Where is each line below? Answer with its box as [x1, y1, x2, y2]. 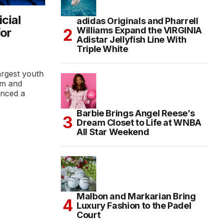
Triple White [77, 44, 128, 54]
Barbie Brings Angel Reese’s [77, 108, 195, 118]
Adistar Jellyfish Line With [77, 34, 187, 45]
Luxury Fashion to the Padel [77, 200, 192, 211]
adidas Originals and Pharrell [77, 16, 198, 26]
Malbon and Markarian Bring [77, 191, 196, 201]
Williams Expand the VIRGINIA [77, 25, 202, 35]
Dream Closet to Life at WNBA [77, 117, 201, 128]
